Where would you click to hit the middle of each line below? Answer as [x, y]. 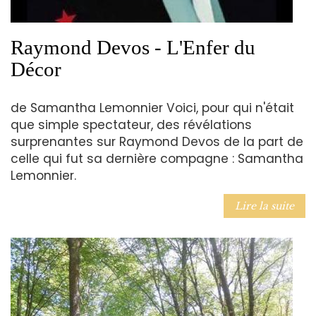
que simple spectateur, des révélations [131, 125]
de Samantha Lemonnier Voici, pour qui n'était [152, 108]
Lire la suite [265, 206]
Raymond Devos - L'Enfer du [133, 47]
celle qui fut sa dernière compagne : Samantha [157, 159]
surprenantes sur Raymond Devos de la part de [157, 142]
